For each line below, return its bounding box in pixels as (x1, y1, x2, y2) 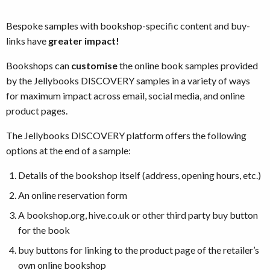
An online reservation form (18, 189, 127, 201)
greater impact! (48, 35, 119, 47)
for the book (18, 224, 70, 236)
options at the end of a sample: (6, 145, 131, 157)
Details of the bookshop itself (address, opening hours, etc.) (18, 169, 261, 181)
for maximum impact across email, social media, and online (6, 90, 245, 102)
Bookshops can (6, 60, 71, 72)
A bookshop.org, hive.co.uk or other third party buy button (18, 209, 258, 221)
